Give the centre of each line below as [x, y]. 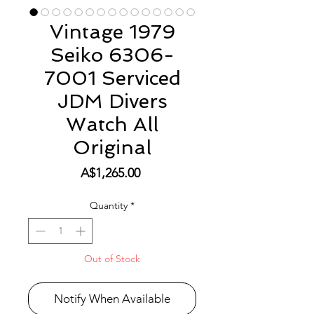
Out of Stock [112, 259]
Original [112, 148]
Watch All [112, 125]
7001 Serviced [112, 78]
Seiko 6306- [112, 55]
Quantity [109, 206]
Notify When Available [112, 299]
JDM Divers [112, 102]
